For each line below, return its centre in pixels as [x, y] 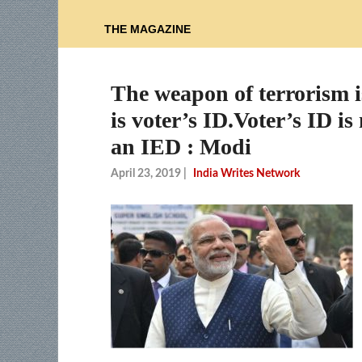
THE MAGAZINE [147, 29]
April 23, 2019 [146, 173]
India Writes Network [246, 173]
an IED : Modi [181, 147]
